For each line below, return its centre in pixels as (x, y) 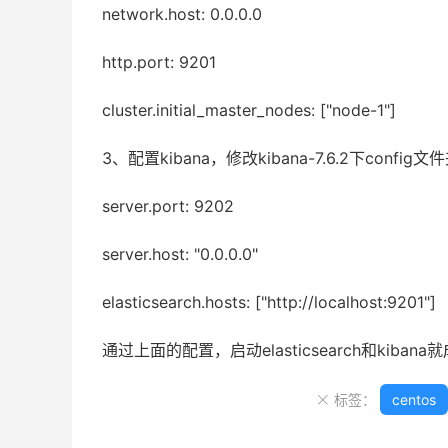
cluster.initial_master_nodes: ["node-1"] (249, 110)
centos (413, 399)
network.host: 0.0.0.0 (182, 14)
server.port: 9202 (168, 206)
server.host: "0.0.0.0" (180, 254)
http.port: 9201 (159, 62)
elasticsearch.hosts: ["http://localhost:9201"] (269, 302)
